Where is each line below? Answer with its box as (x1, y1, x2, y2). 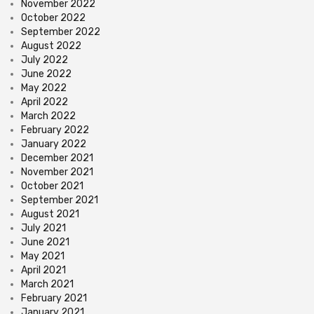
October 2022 (21, 12, 86, 25)
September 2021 (21, 194, 98, 207)
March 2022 (21, 110, 76, 123)
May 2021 (21, 250, 64, 263)
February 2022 (21, 124, 89, 137)
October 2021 (21, 180, 83, 193)
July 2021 (21, 222, 66, 235)
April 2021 (21, 264, 66, 277)
